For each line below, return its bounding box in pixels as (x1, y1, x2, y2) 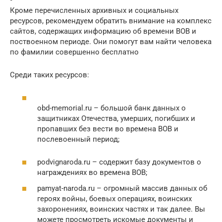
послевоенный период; (37, 135, 119, 144)
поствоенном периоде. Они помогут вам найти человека (10, 37, 212, 46)
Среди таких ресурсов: (10, 70, 89, 79)
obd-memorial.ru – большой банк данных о (37, 104, 186, 113)
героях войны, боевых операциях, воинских (37, 194, 192, 203)
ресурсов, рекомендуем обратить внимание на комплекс (10, 16, 212, 25)
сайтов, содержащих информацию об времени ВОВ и (10, 26, 196, 36)
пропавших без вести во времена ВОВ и (37, 124, 178, 134)
